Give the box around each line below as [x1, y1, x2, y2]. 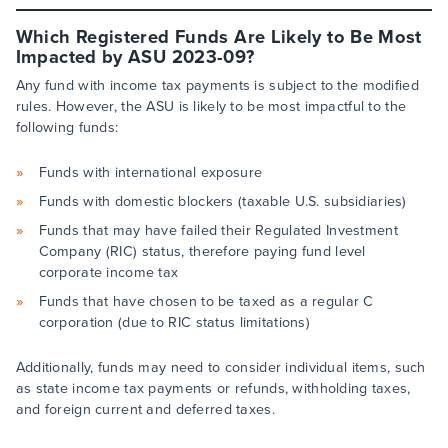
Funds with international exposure [38, 162, 263, 183]
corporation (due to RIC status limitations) [38, 312, 310, 333]
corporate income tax [38, 262, 179, 283]
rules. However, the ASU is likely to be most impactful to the [15, 96, 407, 117]
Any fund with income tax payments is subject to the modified [15, 75, 419, 96]
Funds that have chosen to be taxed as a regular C [38, 291, 374, 312]
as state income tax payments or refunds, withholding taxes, [15, 378, 411, 399]
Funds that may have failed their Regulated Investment [38, 220, 398, 241]
